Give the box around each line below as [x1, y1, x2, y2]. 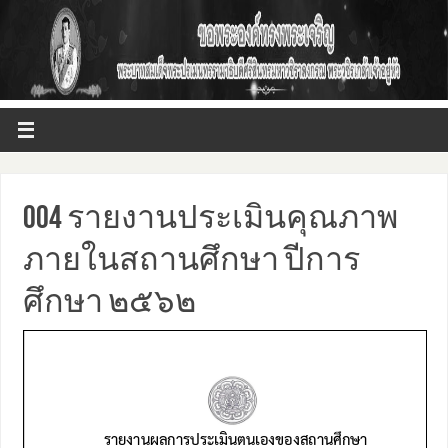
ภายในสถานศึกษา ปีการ [22, 240, 360, 276]
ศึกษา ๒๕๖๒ [22, 282, 196, 318]
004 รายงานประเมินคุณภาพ [22, 198, 398, 234]
